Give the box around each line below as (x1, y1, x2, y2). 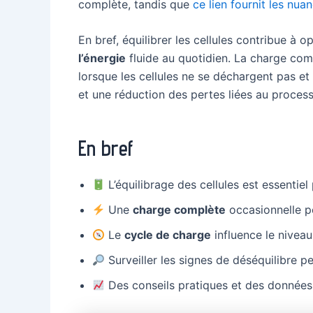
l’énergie (78, 51, 126, 66)
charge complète (133, 203, 226, 217)
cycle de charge (124, 228, 212, 242)
